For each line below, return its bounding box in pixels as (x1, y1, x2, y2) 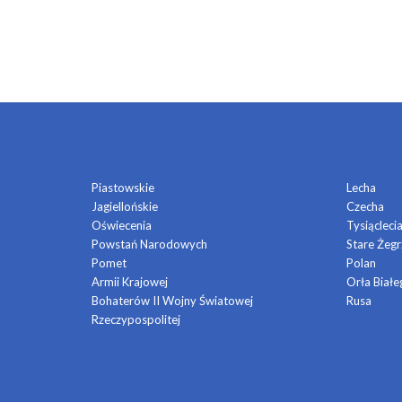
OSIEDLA (92, 144, 153, 162)
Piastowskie (92, 180, 154, 195)
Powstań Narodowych (92, 237, 207, 251)
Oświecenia (92, 218, 152, 232)
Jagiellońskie (92, 199, 158, 214)
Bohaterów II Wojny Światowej (92, 293, 253, 308)
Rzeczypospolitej (92, 312, 180, 327)
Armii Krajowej (92, 275, 168, 289)
